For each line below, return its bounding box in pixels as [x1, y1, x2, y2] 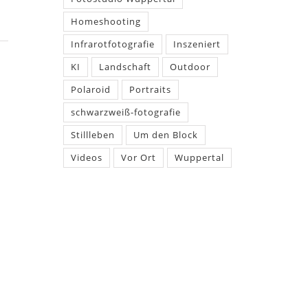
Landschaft [98, 60, 151, 73]
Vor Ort [120, 151, 156, 164]
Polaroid [70, 83, 111, 96]
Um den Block [133, 129, 198, 141]
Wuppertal [174, 151, 224, 164]
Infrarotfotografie [70, 38, 155, 50]
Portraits [129, 83, 171, 96]
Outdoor [169, 60, 210, 73]
